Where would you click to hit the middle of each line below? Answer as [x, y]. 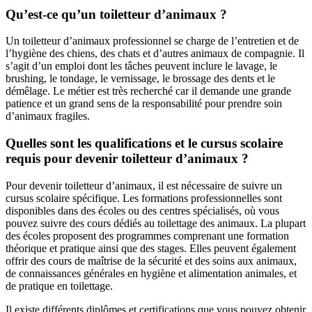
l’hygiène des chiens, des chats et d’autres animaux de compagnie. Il [155, 54]
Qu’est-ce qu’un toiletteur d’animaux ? [116, 14]
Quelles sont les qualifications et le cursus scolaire [144, 143]
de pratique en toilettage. [59, 286]
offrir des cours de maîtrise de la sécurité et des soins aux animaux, [151, 260]
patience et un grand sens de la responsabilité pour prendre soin [144, 104]
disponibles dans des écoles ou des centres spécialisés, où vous [142, 210]
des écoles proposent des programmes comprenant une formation [147, 235]
